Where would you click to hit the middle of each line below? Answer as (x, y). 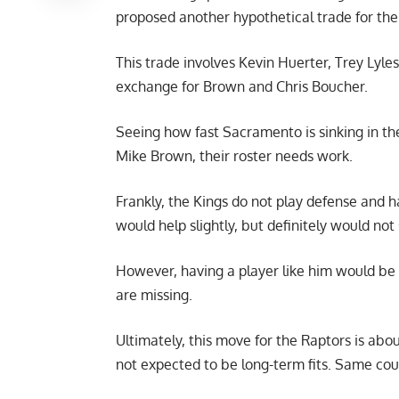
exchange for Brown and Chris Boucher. (242, 87)
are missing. (154, 295)
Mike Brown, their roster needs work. (234, 156)
